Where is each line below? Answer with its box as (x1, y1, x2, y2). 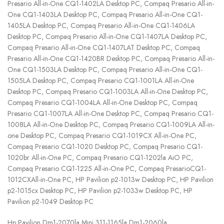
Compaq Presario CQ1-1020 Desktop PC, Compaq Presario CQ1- (7, 141, 202, 152)
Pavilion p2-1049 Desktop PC (7, 196, 93, 207)
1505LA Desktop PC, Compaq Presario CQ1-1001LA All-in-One (7, 75, 194, 86)
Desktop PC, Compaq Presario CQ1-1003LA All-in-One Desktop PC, (7, 86, 208, 97)
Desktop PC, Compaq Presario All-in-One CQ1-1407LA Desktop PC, (7, 31, 207, 42)
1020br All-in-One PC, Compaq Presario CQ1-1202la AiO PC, (7, 152, 193, 163)
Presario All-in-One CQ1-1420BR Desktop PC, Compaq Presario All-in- (7, 53, 214, 64)
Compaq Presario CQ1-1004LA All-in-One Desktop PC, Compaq (7, 97, 197, 108)
